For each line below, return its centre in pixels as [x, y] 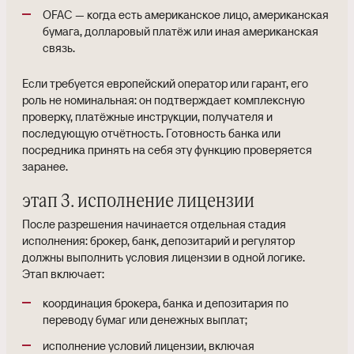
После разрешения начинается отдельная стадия [154, 224]
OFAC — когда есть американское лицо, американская [186, 15]
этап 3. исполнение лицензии [138, 201]
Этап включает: [63, 274]
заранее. [45, 166]
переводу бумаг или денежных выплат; [145, 320]
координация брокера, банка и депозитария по [166, 303]
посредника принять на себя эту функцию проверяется [167, 150]
